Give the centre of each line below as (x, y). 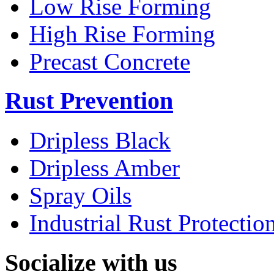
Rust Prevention (89, 101)
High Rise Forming (122, 34)
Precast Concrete (110, 61)
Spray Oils (80, 196)
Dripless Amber (105, 168)
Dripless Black (100, 141)
